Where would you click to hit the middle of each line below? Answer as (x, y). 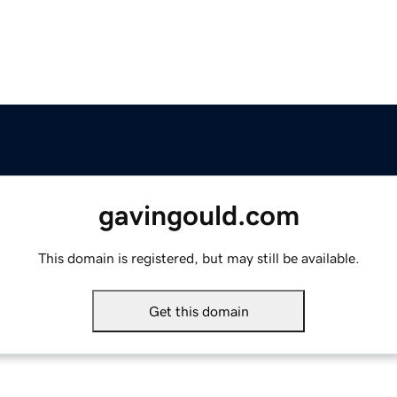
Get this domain (198, 311)
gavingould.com (198, 216)
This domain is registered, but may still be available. (198, 258)
